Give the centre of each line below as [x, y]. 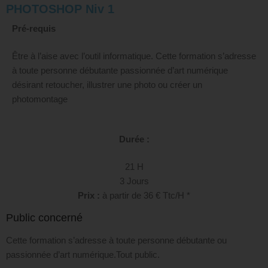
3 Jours [134, 181]
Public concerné [44, 217]
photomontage [40, 99]
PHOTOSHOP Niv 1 [60, 9]
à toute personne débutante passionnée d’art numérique [120, 70]
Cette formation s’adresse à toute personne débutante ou [116, 240]
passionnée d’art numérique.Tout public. [83, 255]
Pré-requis [34, 28]
